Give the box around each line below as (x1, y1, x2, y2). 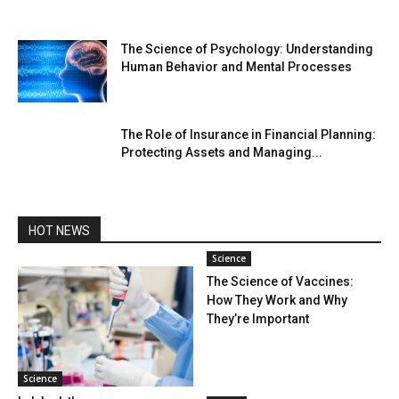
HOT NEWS (28, 223, 90, 238)
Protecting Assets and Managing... (121, 144, 322, 159)
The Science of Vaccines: (206, 273, 354, 289)
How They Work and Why (206, 292, 347, 307)
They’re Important (206, 311, 309, 326)
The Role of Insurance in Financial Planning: (121, 126, 376, 142)
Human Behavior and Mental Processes (121, 59, 352, 74)
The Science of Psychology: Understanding (121, 41, 373, 56)
